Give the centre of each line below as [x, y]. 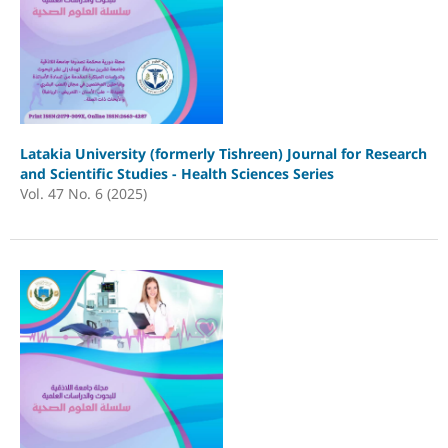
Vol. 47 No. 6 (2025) [83, 193]
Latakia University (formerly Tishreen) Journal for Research [223, 153]
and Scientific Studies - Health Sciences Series [176, 173]
